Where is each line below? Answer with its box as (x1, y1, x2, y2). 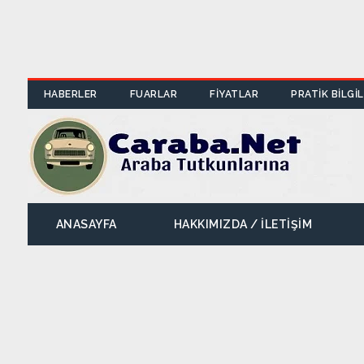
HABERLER (43, 89, 97, 100)
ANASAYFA (55, 218, 117, 231)
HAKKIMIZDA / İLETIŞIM (173, 218, 313, 231)
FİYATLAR (210, 89, 259, 100)
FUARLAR (129, 89, 178, 100)
